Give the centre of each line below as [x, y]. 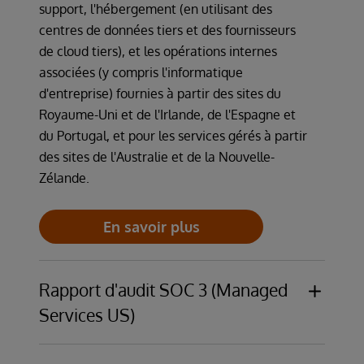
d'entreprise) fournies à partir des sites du [160, 93]
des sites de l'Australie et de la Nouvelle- [157, 156]
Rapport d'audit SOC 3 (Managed [163, 289]
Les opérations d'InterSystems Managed [156, 346]
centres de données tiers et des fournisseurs [167, 30]
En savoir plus [151, 226]
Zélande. [64, 178]
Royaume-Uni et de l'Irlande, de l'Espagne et [167, 114]
